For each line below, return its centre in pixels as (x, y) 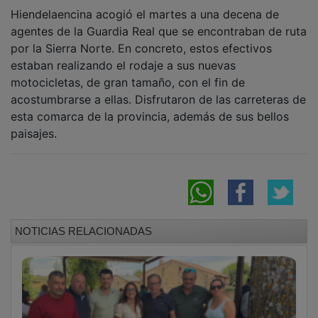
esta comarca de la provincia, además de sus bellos (150, 106)
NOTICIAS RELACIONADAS (83, 221)
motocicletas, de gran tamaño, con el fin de (128, 72)
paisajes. (34, 123)
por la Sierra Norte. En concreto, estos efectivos (141, 38)
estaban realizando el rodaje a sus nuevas (123, 55)
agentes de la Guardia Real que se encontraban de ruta (159, 21)
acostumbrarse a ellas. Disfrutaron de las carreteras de (158, 89)
